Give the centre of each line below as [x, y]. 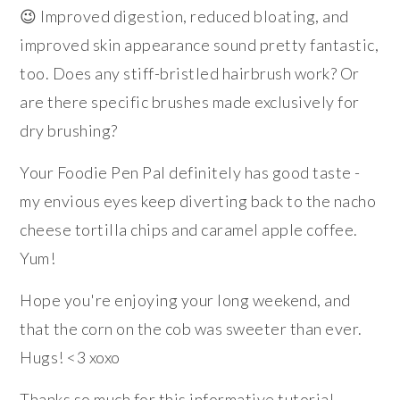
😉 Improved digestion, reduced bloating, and [184, 16]
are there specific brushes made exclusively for [190, 101]
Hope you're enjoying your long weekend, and [185, 300]
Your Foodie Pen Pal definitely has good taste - [190, 172]
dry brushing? [69, 130]
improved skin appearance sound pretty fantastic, [200, 44]
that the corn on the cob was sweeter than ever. [191, 328]
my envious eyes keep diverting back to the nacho [198, 200]
